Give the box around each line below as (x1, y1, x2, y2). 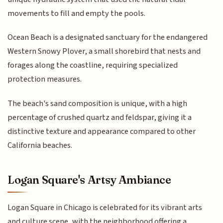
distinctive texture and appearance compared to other (7, 125, 196, 137)
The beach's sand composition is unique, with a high (7, 97, 188, 110)
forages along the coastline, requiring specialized (7, 59, 178, 72)
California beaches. (7, 139, 73, 151)
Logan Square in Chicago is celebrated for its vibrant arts (7, 202, 203, 214)
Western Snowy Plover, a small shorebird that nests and (7, 45, 201, 58)
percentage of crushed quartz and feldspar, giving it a (7, 111, 192, 123)
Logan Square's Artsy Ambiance (7, 173, 171, 187)
